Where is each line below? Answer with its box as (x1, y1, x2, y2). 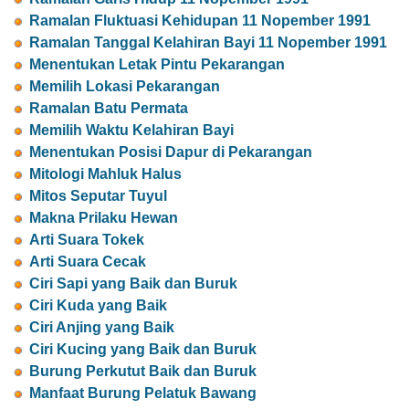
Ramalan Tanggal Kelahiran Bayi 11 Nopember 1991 (29, 35, 387, 51)
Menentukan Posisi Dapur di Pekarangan (29, 144, 312, 161)
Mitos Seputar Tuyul (29, 188, 167, 204)
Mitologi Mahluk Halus (29, 166, 182, 183)
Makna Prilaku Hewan (29, 210, 178, 226)
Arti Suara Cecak (29, 254, 146, 270)
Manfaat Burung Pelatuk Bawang (29, 385, 257, 402)
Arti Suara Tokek (29, 232, 144, 248)
